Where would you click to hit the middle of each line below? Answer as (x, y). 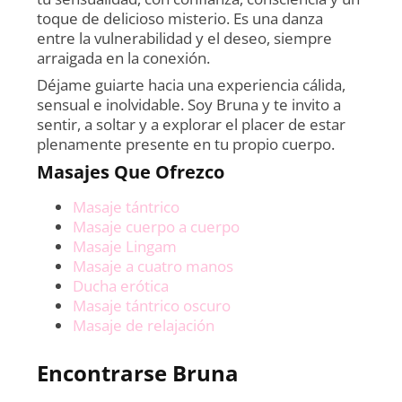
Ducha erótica (121, 285)
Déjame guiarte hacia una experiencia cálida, (192, 84)
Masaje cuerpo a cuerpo (157, 226)
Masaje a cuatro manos (153, 266)
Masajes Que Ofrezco (131, 171)
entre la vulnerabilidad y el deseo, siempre (185, 38)
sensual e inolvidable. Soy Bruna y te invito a (189, 104)
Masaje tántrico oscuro (152, 305)
